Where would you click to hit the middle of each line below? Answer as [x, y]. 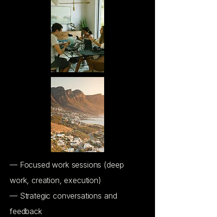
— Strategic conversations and [63, 196]
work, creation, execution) [55, 180]
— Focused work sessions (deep [67, 165]
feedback [26, 211]
